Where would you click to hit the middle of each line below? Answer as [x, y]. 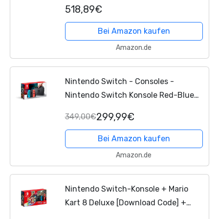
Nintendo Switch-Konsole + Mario [126, 189]
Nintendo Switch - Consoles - [119, 82]
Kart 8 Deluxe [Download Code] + [125, 202]
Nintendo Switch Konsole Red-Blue [129, 95]
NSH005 [80, 109]
